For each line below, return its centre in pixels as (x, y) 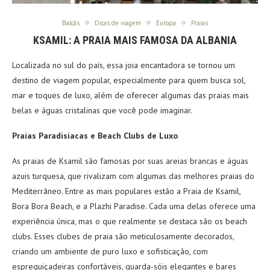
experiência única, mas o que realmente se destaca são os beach (130, 221)
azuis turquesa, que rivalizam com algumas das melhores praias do (133, 176)
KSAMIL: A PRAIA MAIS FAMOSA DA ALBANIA (135, 40)
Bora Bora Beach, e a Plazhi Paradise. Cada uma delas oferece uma (134, 206)
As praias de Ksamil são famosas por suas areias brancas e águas (130, 161)
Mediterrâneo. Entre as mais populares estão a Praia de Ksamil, (126, 191)
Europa (166, 23)
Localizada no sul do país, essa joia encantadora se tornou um (124, 65)
